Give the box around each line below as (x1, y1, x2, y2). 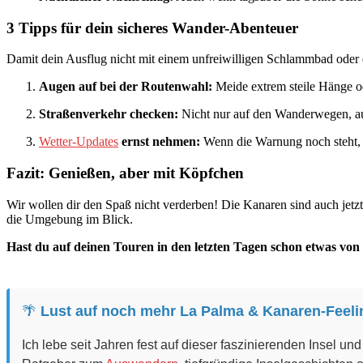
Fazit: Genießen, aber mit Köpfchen (6, 164, 244, 182)
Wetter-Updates (39, 135, 118, 149)
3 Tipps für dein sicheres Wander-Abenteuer (6, 19, 298, 36)
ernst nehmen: (118, 135, 200, 149)
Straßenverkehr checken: (39, 107, 178, 122)
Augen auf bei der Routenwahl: (39, 79, 212, 94)
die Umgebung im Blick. (6, 211, 133, 226)
